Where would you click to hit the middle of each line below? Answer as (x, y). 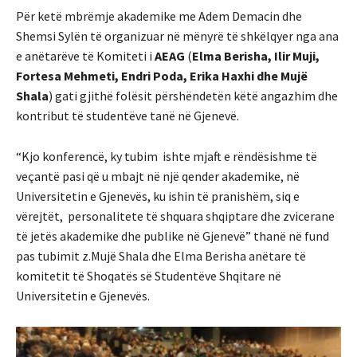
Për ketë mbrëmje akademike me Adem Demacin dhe (159, 16)
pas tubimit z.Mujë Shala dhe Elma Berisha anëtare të (161, 255)
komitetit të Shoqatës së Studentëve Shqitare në (149, 275)
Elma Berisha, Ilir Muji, (256, 55)
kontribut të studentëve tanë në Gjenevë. (127, 115)
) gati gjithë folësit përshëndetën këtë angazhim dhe (193, 95)
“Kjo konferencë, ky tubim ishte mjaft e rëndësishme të (167, 156)
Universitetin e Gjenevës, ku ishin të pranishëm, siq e (158, 196)
